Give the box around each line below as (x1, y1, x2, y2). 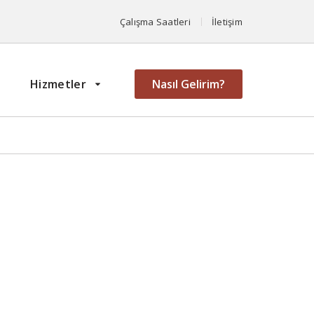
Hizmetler (30, 76, 86, 92)
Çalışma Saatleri (119, 15, 191, 28)
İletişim (211, 15, 243, 28)
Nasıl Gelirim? (152, 76, 225, 92)
